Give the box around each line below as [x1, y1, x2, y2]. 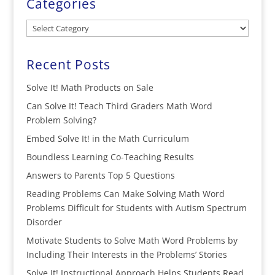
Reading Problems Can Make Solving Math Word [26, 188, 225, 199]
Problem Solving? [26, 114, 96, 126]
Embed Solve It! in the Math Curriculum [26, 133, 189, 144]
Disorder [26, 216, 62, 228]
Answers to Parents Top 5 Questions [26, 169, 175, 181]
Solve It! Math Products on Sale [26, 82, 153, 93]
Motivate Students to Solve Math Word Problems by [26, 234, 238, 246]
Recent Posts [26, 56, 110, 73]
